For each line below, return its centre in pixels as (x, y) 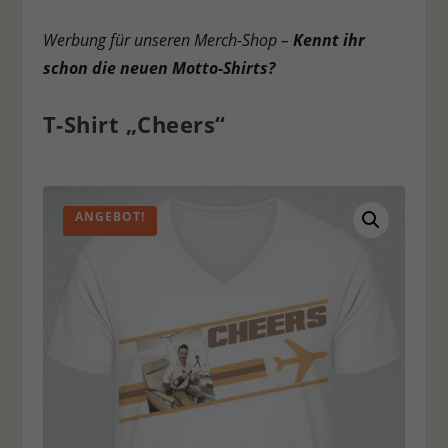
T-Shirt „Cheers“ (134, 124)
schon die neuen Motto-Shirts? (158, 68)
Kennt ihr (328, 40)
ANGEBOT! (109, 217)
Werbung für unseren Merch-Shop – (167, 40)
